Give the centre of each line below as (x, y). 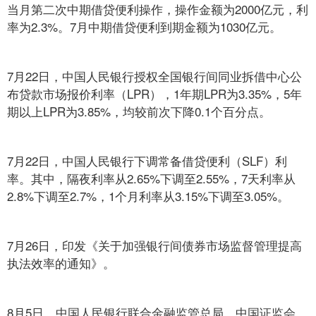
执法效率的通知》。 (61, 263)
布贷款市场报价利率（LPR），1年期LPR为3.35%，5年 (154, 93)
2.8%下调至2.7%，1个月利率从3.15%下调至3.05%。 (148, 196)
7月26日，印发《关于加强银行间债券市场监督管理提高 (154, 245)
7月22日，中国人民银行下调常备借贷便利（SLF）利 (147, 160)
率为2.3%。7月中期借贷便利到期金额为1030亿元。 (144, 26)
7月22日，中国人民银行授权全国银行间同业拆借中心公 (154, 76)
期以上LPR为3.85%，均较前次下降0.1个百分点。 (139, 111)
